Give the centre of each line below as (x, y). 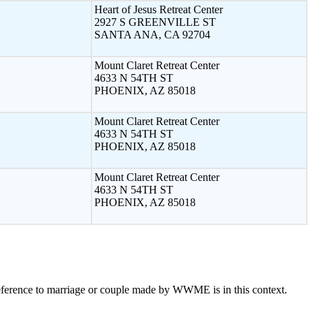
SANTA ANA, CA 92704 (152, 34)
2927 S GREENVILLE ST (155, 22)
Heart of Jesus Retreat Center (159, 9)
